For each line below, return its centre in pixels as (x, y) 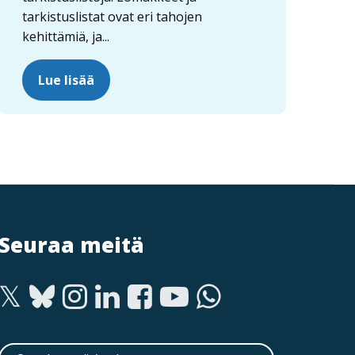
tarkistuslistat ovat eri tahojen (112, 16)
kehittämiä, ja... (65, 36)
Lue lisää (66, 80)
